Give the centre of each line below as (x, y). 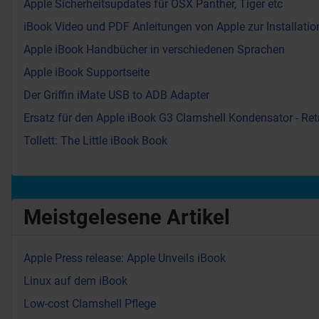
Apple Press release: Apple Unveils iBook (125, 258)
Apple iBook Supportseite (87, 73)
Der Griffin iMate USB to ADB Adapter (116, 95)
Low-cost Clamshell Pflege (90, 304)
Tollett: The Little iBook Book (95, 141)
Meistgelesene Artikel (127, 218)
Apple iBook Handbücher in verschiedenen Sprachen (154, 50)
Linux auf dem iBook (75, 281)
